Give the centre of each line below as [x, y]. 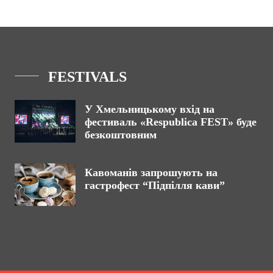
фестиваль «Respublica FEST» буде [171, 122]
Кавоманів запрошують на [151, 172]
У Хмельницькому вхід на [150, 109]
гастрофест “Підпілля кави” [155, 185]
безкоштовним [121, 135]
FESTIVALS [87, 77]
